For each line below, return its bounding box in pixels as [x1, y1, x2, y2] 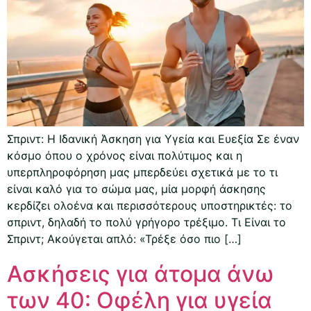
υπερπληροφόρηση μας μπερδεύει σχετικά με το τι [7, 165, 278, 180]
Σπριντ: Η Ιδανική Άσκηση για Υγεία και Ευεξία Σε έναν [7, 132, 299, 146]
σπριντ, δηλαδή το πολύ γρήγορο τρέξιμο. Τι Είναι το [7, 215, 286, 230]
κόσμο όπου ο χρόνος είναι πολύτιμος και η [7, 149, 242, 163]
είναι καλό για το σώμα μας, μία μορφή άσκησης [7, 182, 266, 196]
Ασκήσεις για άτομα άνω [7, 260, 274, 288]
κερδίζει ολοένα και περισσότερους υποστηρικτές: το [7, 199, 292, 213]
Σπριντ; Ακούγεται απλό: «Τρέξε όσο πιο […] [7, 232, 242, 246]
